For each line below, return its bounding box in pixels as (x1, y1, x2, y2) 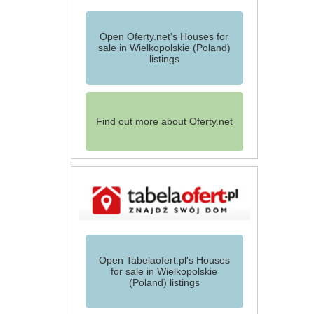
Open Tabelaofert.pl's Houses (98, 254, 230, 266)
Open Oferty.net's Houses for (100, 31, 228, 43)
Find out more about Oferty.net (95, 116, 233, 128)
